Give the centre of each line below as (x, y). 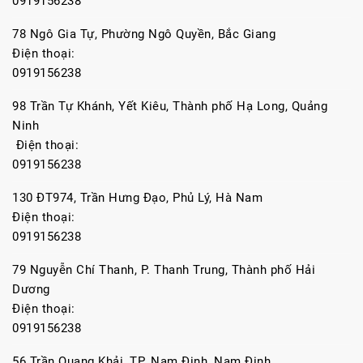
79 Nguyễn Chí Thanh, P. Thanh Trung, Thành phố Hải (164, 270)
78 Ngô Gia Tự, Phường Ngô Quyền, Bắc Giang (146, 34)
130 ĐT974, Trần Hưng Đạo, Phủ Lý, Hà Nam (139, 198)
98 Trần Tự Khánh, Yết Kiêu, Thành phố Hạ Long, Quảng (170, 106)
